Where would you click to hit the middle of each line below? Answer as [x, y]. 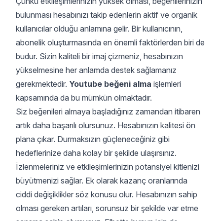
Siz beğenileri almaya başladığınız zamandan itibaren [108, 111]
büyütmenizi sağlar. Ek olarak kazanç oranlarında [102, 181]
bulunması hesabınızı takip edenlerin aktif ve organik [107, 15]
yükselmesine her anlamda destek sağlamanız [96, 70]
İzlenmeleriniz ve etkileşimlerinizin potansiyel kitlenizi [108, 167]
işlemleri [166, 84]
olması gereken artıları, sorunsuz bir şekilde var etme [107, 208]
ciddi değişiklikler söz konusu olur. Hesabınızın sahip [107, 194]
